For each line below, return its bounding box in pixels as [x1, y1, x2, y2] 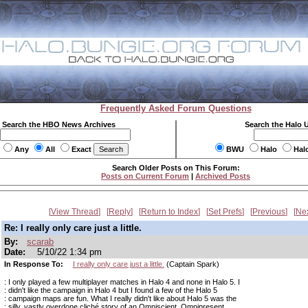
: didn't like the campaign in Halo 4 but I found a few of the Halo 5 [4, 286, 217, 294]
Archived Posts [195, 172, 250, 180]
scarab [27, 236, 54, 247]
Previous [252, 207, 285, 217]
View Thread [51, 207, 98, 217]
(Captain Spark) [164, 260, 219, 268]
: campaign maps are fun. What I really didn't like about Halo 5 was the [4, 294, 236, 302]
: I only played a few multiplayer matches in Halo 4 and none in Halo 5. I [4, 278, 240, 286]
